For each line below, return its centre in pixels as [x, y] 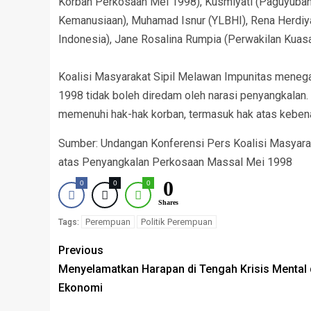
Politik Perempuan [177, 221]
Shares [168, 202]
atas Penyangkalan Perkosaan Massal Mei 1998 [175, 162]
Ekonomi [81, 287]
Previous [81, 250]
